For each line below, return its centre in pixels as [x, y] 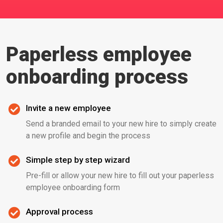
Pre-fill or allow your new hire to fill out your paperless [120, 175]
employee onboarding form [73, 187]
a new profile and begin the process [88, 136]
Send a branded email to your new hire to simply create [121, 124]
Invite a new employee [68, 108]
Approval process [59, 212]
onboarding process [97, 77]
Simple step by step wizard [78, 160]
